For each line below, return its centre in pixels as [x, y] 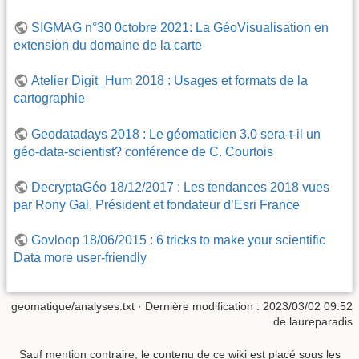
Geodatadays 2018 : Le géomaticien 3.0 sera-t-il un [176, 134]
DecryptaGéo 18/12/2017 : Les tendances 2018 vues [181, 188]
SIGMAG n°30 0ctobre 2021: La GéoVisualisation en [180, 27]
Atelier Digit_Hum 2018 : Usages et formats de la [170, 81]
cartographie [49, 99]
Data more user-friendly [80, 258]
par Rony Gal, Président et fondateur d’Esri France [157, 205]
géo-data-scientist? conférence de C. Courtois [143, 151]
